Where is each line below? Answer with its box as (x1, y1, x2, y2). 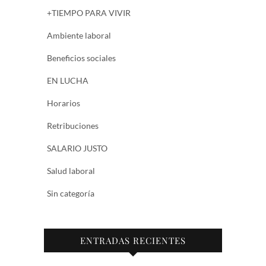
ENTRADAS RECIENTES (80, 234, 186, 246)
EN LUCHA (47, 75, 88, 85)
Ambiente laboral (47, 30, 111, 40)
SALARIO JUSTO (47, 142, 107, 153)
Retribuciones (47, 120, 99, 131)
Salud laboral (47, 165, 95, 176)
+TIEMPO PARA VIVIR (47, 7, 131, 18)
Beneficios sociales (47, 52, 116, 63)
